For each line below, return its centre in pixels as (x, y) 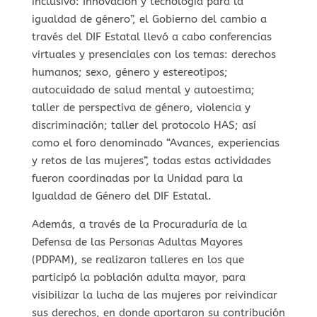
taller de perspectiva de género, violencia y (141, 107)
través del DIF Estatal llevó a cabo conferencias (151, 36)
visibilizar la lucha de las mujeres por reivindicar (154, 295)
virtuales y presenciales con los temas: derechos (154, 54)
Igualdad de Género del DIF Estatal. (121, 196)
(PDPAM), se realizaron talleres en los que (138, 259)
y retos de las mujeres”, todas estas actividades (151, 160)
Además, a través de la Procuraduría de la (139, 224)
